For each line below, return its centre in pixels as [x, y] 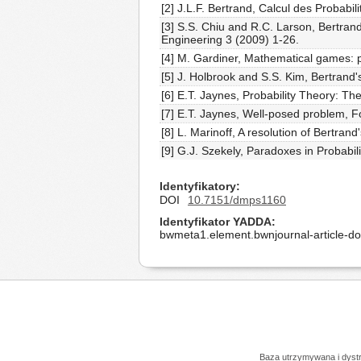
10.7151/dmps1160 [237, 200]
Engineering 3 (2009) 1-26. [230, 39]
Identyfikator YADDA [216, 222]
